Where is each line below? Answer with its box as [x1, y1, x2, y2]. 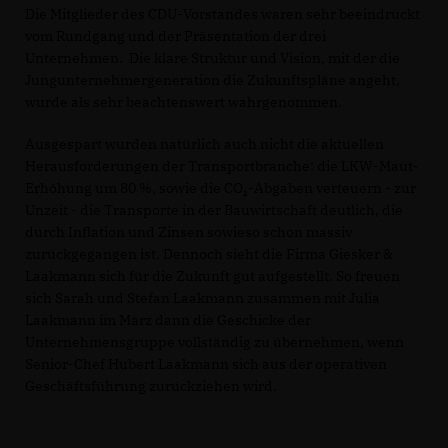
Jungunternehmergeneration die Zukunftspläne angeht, [25, 70, 400, 89]
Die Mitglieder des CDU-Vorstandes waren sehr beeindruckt [25, 4, 420, 23]
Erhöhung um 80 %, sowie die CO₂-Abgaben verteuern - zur [25, 178, 416, 197]
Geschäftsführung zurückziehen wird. [25, 376, 277, 395]
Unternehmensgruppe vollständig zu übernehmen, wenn [25, 332, 404, 351]
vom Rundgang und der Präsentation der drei [25, 26, 326, 45]
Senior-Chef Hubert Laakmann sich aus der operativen [25, 354, 387, 373]
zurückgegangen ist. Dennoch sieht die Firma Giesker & [25, 244, 393, 263]
